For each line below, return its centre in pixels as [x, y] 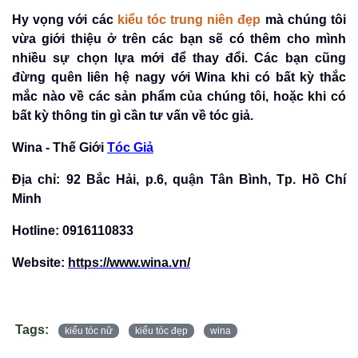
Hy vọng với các [65, 19]
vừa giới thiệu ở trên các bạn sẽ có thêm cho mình [179, 38]
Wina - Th [40, 147]
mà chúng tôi [306, 19]
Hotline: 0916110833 [73, 230]
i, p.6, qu [161, 179]
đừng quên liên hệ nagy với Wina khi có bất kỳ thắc [179, 77]
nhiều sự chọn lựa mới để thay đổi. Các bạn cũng [179, 58]
